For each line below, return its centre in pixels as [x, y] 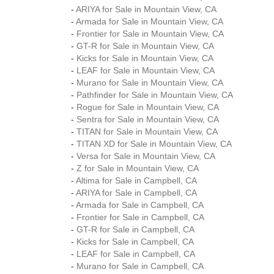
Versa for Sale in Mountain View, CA [146, 156]
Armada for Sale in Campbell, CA [140, 205]
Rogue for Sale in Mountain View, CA [148, 107]
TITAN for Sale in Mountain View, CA [147, 131]
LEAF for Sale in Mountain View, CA [146, 70]
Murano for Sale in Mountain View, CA [150, 83]
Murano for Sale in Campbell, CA [140, 266]
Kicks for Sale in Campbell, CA [135, 242]
